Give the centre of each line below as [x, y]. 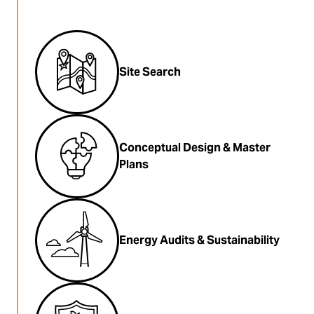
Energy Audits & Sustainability [199, 240]
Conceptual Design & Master [195, 148]
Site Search [150, 72]
